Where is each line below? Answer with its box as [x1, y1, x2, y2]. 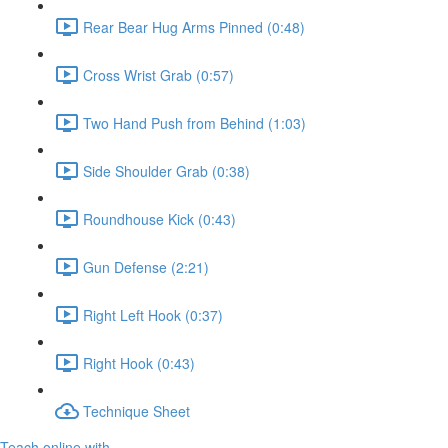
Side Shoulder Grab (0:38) [83, 160, 250, 181]
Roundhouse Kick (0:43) [83, 208, 236, 229]
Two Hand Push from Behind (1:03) [83, 112, 306, 133]
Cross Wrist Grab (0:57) [83, 64, 234, 85]
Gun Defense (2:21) [83, 256, 209, 277]
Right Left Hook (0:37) [83, 304, 223, 325]
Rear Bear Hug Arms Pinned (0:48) [83, 16, 305, 37]
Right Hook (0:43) [83, 352, 195, 373]
